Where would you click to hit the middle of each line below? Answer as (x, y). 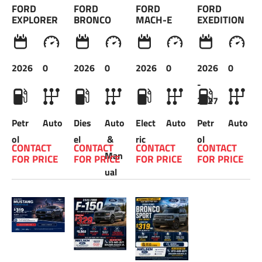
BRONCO (92, 20)
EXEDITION (221, 20)
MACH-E (154, 20)
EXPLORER (35, 20)
